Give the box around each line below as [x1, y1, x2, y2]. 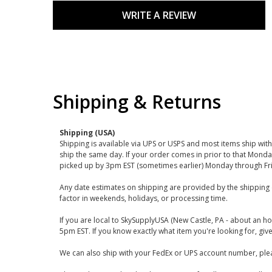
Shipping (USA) [59, 127, 115, 138]
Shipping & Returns [53, 89, 221, 114]
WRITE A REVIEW [122, 8, 196, 22]
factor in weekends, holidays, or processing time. [59, 193, 228, 203]
